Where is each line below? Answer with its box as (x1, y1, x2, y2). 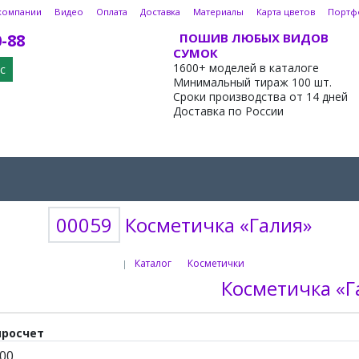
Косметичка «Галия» (119, 212, 312, 238)
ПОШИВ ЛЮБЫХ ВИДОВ (179, 30, 329, 46)
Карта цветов (256, 6, 315, 18)
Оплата (96, 6, 127, 18)
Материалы (193, 6, 244, 18)
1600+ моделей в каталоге (172, 60, 319, 75)
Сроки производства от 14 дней (172, 89, 348, 104)
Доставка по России (172, 103, 284, 119)
